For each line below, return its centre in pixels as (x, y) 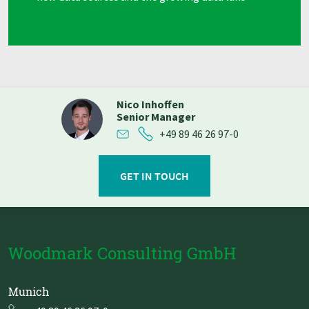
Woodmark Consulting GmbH (122, 253)
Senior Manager (156, 116)
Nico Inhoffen (150, 104)
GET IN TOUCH (154, 176)
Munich (29, 291)
